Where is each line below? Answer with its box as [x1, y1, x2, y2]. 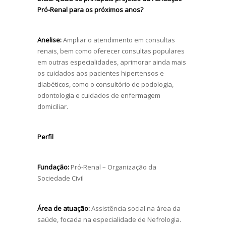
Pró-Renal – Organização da [69, 162, 156, 172]
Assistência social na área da [90, 203, 181, 213]
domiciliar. [37, 101, 68, 111]
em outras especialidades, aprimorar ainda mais [37, 57, 186, 67]
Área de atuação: [37, 203, 90, 213]
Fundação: [37, 162, 69, 172]
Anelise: [37, 35, 62, 44]
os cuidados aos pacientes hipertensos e [37, 68, 164, 78]
